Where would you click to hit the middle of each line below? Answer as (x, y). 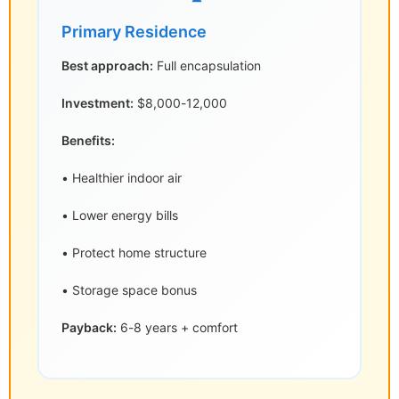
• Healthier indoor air (122, 178)
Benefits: (88, 141)
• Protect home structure (134, 253)
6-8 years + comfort (177, 328)
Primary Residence (134, 32)
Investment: (98, 103)
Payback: (89, 328)
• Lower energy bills (120, 216)
